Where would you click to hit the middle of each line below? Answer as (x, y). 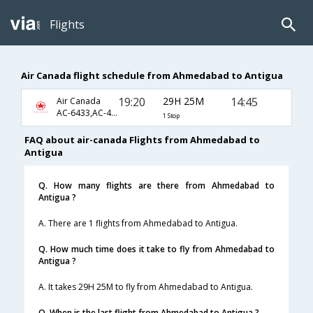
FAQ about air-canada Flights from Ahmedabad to (142, 140)
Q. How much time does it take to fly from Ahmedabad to (156, 249)
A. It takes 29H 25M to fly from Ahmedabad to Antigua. (146, 287)
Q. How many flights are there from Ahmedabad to (156, 186)
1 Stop (171, 116)
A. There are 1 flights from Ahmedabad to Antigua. (138, 224)
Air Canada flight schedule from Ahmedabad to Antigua (152, 75)
